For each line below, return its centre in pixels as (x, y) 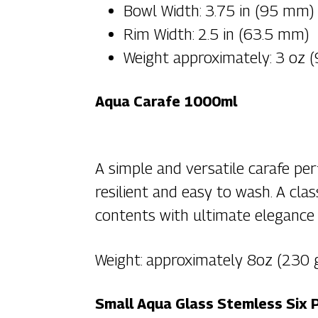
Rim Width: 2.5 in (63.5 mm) (217, 34)
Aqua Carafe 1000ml (166, 102)
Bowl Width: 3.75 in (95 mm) (219, 11)
